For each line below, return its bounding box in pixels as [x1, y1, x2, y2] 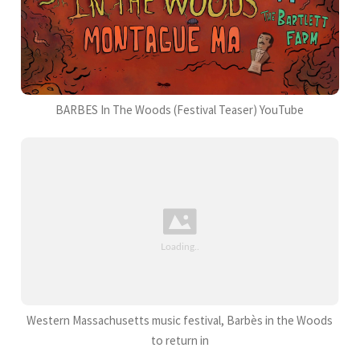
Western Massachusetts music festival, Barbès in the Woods [27, 312, 333, 328]
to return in [150, 332, 209, 348]
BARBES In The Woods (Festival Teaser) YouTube [55, 101, 305, 117]
